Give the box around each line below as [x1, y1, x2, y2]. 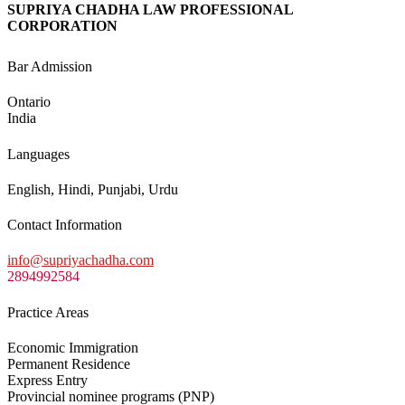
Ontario [7, 94, 51, 110]
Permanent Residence [7, 356, 130, 372]
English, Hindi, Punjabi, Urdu [7, 181, 178, 197]
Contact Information [7, 217, 122, 233]
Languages [7, 146, 70, 162]
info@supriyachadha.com [7, 252, 154, 268]
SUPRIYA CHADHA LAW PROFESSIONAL [7, 2, 293, 18]
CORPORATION [7, 18, 118, 34]
